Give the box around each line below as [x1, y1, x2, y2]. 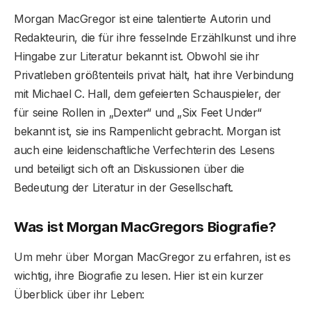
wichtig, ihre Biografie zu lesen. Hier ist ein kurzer [14, 269, 264, 283]
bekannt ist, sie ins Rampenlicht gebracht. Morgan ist [14, 124, 281, 139]
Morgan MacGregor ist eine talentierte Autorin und [14, 12, 271, 26]
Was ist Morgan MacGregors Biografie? [14, 218, 276, 236]
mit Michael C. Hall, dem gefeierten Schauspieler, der [14, 87, 282, 101]
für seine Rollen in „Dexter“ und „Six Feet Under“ [14, 106, 262, 120]
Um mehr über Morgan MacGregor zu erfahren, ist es [14, 250, 291, 264]
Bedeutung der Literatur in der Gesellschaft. [14, 180, 233, 195]
